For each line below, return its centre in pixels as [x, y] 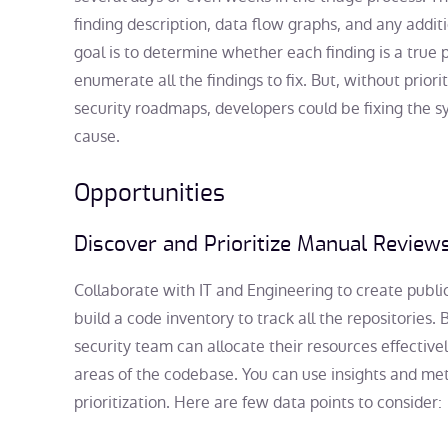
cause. [97, 137]
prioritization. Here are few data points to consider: [258, 403]
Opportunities [149, 194]
